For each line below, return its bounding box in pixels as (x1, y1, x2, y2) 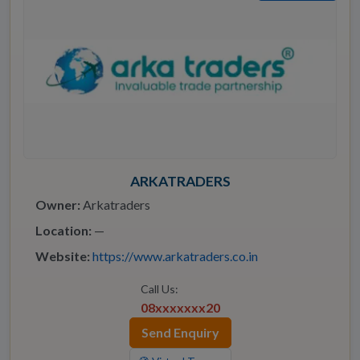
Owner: (35, 197, 80, 213)
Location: (35, 223, 92, 239)
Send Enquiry (141, 325, 219, 341)
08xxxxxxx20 (140, 300, 220, 316)
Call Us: (140, 282, 178, 297)
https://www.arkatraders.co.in (92, 248, 258, 264)
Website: (35, 248, 90, 264)
